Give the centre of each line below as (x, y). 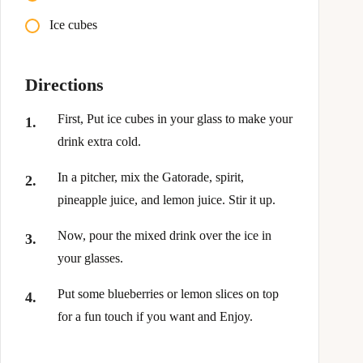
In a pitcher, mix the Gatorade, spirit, (151, 177)
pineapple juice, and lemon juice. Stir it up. (167, 199)
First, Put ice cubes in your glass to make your (175, 118)
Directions (64, 84)
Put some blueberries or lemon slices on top (168, 293)
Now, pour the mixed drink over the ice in (164, 235)
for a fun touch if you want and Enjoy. (155, 316)
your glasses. (90, 258)
